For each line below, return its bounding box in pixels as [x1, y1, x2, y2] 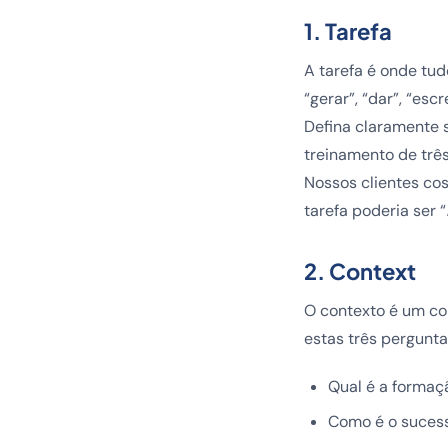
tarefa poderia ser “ [304, 200, 446, 221]
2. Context [304, 257, 416, 285]
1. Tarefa [304, 17, 392, 45]
